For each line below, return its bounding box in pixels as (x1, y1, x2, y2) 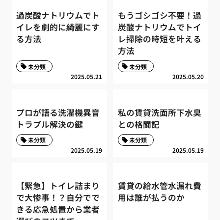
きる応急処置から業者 (16, 203, 100, 216)
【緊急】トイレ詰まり (16, 180, 100, 192)
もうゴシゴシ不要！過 (117, 9, 201, 21)
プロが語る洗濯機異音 (16, 106, 100, 118)
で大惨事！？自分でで (16, 192, 100, 204)
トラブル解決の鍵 (16, 118, 83, 130)
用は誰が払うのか (117, 192, 185, 204)
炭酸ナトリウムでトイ (117, 21, 201, 33)
